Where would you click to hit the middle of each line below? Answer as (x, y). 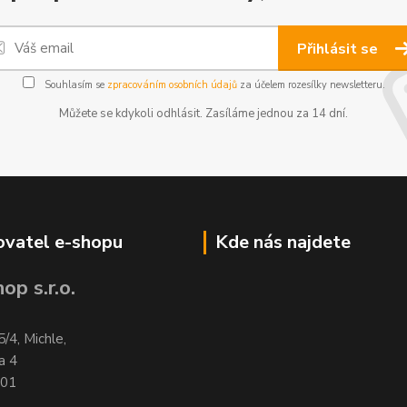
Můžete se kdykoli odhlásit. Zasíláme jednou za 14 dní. (203, 114)
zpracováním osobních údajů (172, 85)
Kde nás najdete (283, 242)
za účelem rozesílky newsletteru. (311, 85)
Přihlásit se (339, 49)
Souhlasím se (74, 85)
